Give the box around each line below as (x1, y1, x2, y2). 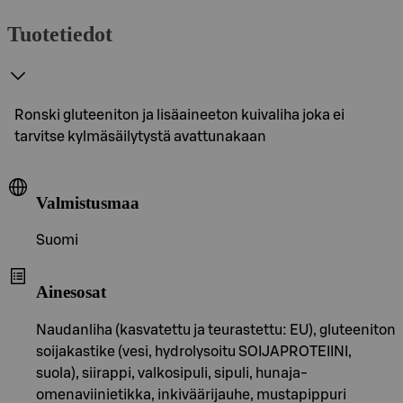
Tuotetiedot (7, 22, 112, 46)
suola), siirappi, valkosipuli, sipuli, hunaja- (36, 365, 308, 381)
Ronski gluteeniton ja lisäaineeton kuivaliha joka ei (14, 107, 345, 122)
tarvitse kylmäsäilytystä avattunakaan (14, 129, 266, 144)
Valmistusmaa (36, 193, 139, 212)
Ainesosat (36, 282, 106, 301)
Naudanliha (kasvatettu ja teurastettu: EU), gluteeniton (36, 322, 396, 337)
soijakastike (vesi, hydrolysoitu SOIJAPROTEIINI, (36, 344, 352, 359)
